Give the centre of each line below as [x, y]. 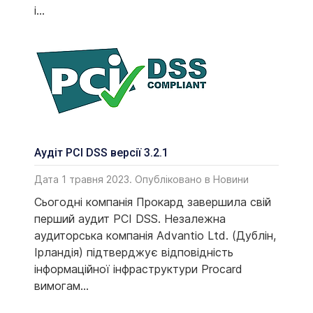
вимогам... [61, 286]
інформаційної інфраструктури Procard [138, 269]
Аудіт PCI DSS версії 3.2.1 [101, 152]
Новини [231, 180]
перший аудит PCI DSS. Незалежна [130, 219]
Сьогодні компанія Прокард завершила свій [153, 202]
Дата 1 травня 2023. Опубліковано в [124, 180]
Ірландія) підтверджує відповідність [134, 253]
